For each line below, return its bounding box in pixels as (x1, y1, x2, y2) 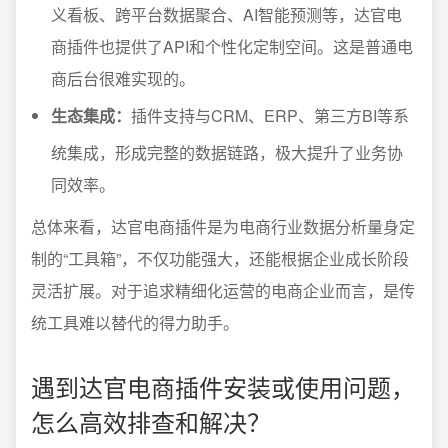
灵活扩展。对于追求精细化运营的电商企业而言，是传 (31, 279, 415, 303)
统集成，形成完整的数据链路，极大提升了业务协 (51, 141, 403, 165)
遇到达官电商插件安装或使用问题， (31, 369, 415, 405)
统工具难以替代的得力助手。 (31, 311, 239, 335)
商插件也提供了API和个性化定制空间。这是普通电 (51, 35, 413, 59)
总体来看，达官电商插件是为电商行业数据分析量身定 (31, 215, 415, 239)
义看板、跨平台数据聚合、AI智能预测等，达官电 (51, 3, 402, 27)
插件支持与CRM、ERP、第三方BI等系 (131, 104, 409, 128)
